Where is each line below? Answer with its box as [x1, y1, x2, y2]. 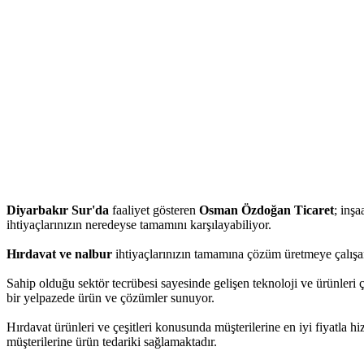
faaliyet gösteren [109, 202, 199, 217]
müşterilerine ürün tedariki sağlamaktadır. [6, 334, 217, 349]
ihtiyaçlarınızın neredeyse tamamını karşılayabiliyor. [6, 217, 271, 232]
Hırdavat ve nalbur [6, 246, 112, 261]
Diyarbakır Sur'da [6, 202, 109, 217]
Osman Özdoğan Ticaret [199, 202, 334, 217]
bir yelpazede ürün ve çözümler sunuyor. [6, 290, 214, 305]
